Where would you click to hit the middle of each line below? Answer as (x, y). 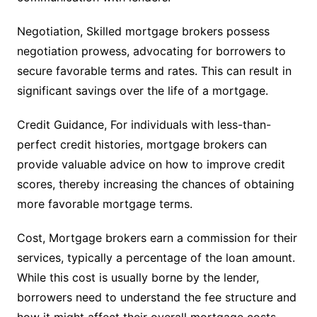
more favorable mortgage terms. (104, 204)
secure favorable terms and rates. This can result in (154, 71)
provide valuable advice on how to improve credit (151, 165)
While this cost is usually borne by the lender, (138, 278)
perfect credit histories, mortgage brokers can (142, 145)
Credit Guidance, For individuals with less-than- (144, 125)
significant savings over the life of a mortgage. (142, 91)
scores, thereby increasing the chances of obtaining (155, 184)
